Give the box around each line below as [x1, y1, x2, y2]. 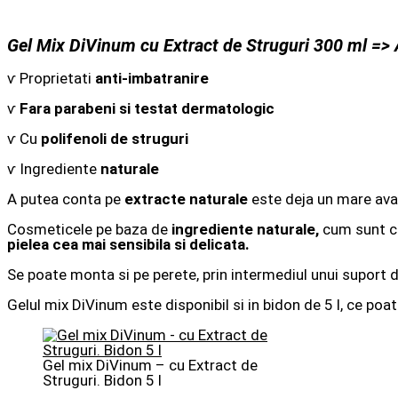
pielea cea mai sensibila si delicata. [7, 235, 250, 253]
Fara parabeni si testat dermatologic [20, 99, 275, 117]
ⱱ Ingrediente [7, 159, 100, 178]
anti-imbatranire [95, 68, 209, 87]
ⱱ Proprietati [7, 68, 95, 87]
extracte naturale [124, 189, 248, 208]
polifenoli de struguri [41, 129, 188, 147]
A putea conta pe [7, 189, 124, 208]
